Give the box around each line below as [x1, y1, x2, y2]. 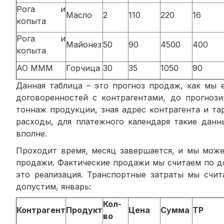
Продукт [66, 204, 102, 215]
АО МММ [16, 62, 53, 73]
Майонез [66, 39, 101, 49]
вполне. [16, 128, 47, 138]
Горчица [66, 62, 100, 73]
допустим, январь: [16, 181, 91, 191]
